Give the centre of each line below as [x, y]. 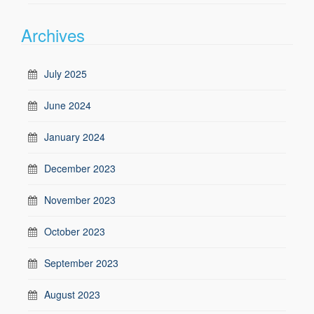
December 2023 [80, 168]
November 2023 [80, 199]
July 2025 [66, 73]
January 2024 [75, 136]
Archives [53, 34]
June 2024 [68, 105]
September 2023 [81, 262]
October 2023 [75, 231]
